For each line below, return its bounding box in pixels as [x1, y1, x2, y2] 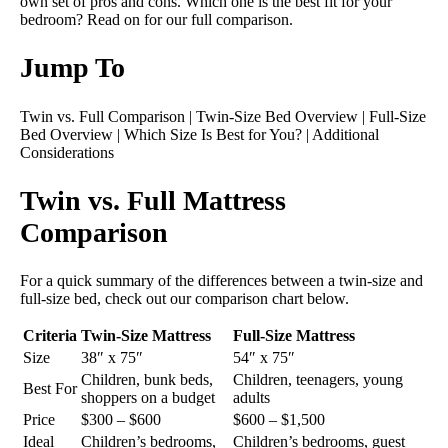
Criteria [23, 327, 77, 345]
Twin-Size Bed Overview [196, 107, 358, 125]
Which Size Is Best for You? [124, 125, 302, 143]
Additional [312, 125, 379, 143]
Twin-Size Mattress [81, 327, 211, 345]
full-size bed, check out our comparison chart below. [20, 290, 349, 308]
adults [233, 389, 270, 407]
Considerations [20, 143, 114, 161]
